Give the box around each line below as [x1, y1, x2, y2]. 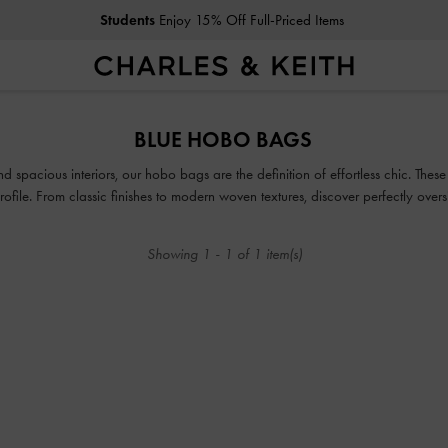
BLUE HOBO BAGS [134, 126, 312, 153]
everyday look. [181, 209, 267, 227]
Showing [146, 245, 202, 263]
